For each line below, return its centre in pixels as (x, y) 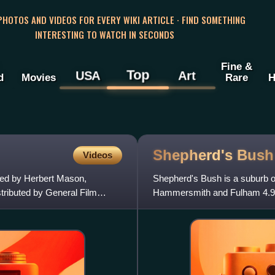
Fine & (236, 67)
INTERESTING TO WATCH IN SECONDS (104, 34)
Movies (38, 78)
